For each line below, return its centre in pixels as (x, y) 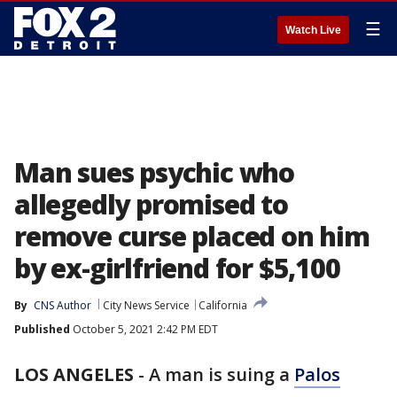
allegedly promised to (151, 204)
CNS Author (62, 305)
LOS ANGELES (74, 374)
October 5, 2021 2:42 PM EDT (144, 329)
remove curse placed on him (192, 236)
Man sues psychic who (154, 172)
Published (42, 329)
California (223, 305)
